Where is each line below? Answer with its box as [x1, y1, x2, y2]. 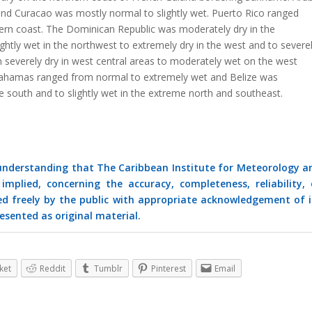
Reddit [40, 262, 65, 274]
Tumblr [94, 262, 123, 274]
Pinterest [151, 262, 186, 274]
